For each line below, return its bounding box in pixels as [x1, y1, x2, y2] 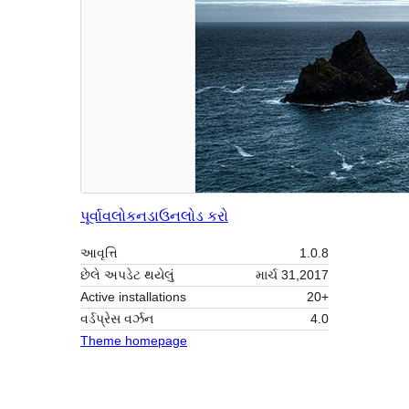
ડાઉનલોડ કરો [147, 208, 228, 225]
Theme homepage [80, 333, 187, 349]
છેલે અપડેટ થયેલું [80, 267, 174, 283]
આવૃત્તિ [80, 246, 118, 261]
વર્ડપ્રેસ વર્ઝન [80, 311, 153, 327]
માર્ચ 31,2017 [256, 267, 329, 283]
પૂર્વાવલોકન [80, 208, 147, 225]
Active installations [80, 289, 186, 305]
